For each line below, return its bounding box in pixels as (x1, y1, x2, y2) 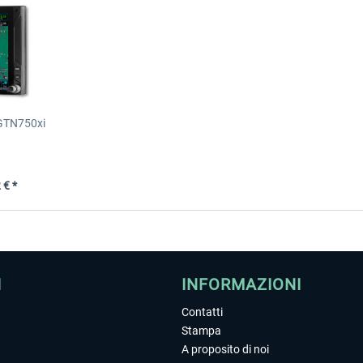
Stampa (181, 324, 221, 337)
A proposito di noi (181, 343, 269, 356)
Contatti (181, 305, 223, 318)
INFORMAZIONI (181, 275, 301, 294)
